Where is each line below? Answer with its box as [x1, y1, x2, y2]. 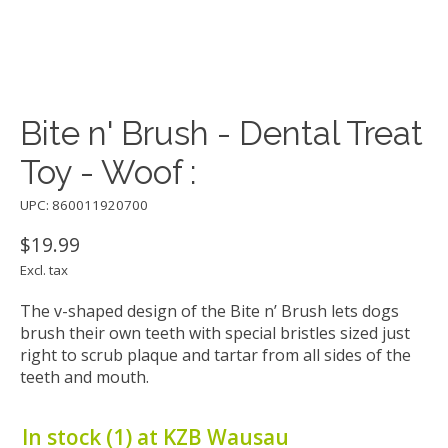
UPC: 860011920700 [20, 196, 148, 215]
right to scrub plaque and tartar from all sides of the [20, 344, 411, 367]
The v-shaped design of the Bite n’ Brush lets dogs [20, 300, 399, 323]
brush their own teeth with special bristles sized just [20, 322, 410, 345]
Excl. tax [20, 261, 68, 280]
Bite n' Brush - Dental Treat [20, 114, 423, 154]
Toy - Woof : [20, 153, 196, 193]
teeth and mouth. [20, 366, 149, 389]
